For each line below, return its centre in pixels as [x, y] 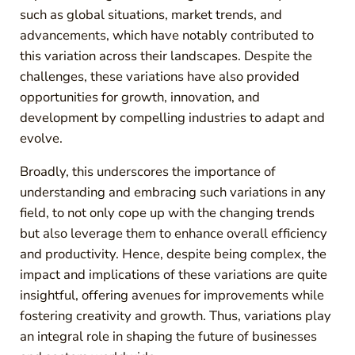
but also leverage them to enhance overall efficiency [173, 233]
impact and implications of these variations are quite [173, 274]
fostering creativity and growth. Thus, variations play [175, 315]
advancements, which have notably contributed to [166, 35]
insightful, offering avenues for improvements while [172, 295]
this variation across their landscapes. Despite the [166, 55]
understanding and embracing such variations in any [172, 192]
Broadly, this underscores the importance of [147, 171]
